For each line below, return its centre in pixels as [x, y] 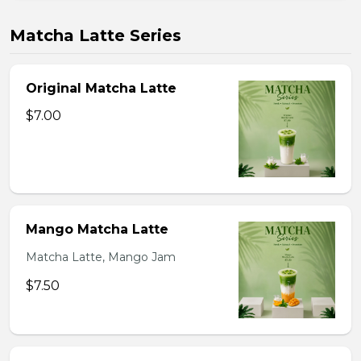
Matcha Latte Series [95, 35]
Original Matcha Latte [101, 88]
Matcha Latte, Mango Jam [101, 257]
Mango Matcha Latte [97, 229]
